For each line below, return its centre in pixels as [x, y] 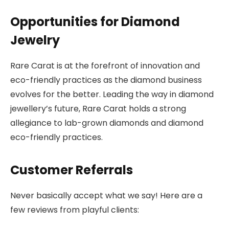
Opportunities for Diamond [95, 21]
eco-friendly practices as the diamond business [106, 80]
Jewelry [35, 40]
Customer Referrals [72, 170]
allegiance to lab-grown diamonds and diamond [107, 123]
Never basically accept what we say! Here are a [106, 196]
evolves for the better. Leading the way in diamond [112, 94]
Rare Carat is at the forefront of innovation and [105, 65]
